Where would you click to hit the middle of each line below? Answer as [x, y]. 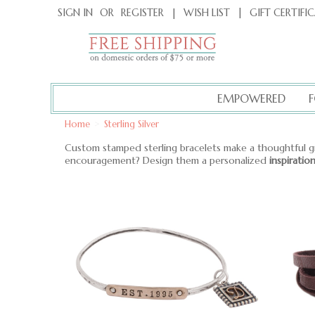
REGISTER [142, 13]
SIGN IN [75, 13]
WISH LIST [207, 13]
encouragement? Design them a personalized [167, 160]
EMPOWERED [251, 98]
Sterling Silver [131, 124]
